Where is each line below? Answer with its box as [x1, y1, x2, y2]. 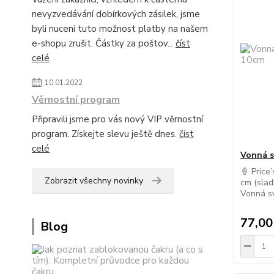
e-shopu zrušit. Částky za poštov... [32, 37, 176, 50]
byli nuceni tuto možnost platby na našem [32, 23, 208, 35]
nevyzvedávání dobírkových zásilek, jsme [32, 8, 200, 20]
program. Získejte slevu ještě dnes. [32, 128, 179, 140]
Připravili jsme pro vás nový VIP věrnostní [32, 113, 203, 125]
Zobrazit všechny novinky [45, 175, 143, 187]
